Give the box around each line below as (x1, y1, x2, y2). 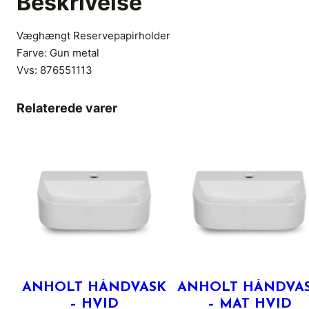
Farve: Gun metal (17, 46, 99, 60)
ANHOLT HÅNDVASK (22, 281, 166, 295)
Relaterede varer (17, 101, 117, 116)
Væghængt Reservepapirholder (17, 29, 170, 43)
